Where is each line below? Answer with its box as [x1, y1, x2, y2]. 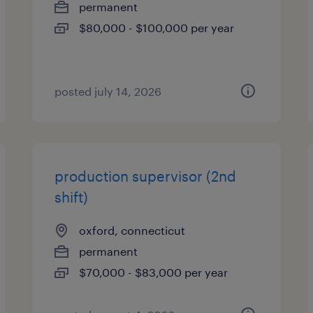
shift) [54, 189, 89, 205]
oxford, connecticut [79, 224, 186, 237]
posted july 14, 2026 [54, 85, 162, 98]
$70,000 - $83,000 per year [79, 265, 228, 279]
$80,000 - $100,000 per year [79, 21, 235, 34]
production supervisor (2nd [54, 168, 237, 184]
